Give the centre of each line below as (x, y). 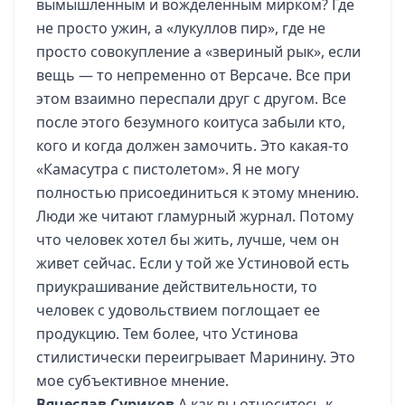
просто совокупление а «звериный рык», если (198, 52)
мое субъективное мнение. (132, 381)
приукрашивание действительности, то (177, 287)
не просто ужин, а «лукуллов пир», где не (181, 28)
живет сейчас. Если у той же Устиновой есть (193, 263)
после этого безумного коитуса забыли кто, (191, 122)
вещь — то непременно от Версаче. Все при (193, 75)
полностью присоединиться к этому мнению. (198, 193)
